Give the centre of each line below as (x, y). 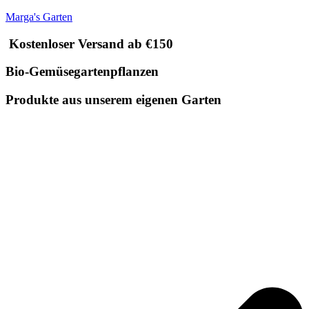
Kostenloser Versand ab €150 (89, 43)
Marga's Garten (39, 17)
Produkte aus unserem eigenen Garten (113, 100)
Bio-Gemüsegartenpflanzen (82, 72)
